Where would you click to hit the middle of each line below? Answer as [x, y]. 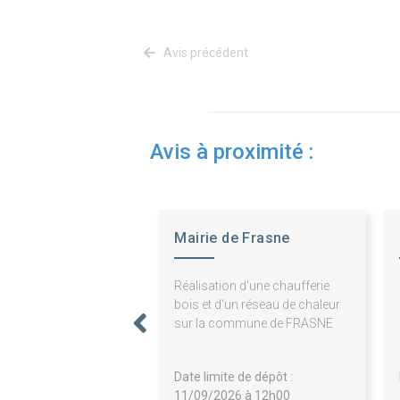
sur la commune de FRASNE [254, 324]
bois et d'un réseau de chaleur [258, 305]
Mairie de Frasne [232, 238]
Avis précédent [204, 53]
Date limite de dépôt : [234, 377]
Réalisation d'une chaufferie [252, 286]
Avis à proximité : [232, 152]
